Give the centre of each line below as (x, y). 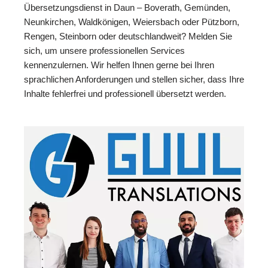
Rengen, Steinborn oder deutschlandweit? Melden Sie (128, 36)
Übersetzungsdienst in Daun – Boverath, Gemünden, (127, 7)
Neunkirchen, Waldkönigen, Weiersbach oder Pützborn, (132, 22)
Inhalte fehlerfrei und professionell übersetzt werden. (125, 93)
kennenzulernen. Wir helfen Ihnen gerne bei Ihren (119, 65)
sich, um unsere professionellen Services (104, 50)
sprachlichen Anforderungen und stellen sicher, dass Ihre (134, 79)
